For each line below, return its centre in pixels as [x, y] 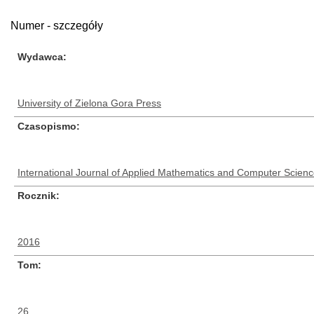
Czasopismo [47, 126]
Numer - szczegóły [57, 26]
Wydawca [40, 57]
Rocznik [37, 196]
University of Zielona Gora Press [89, 103]
